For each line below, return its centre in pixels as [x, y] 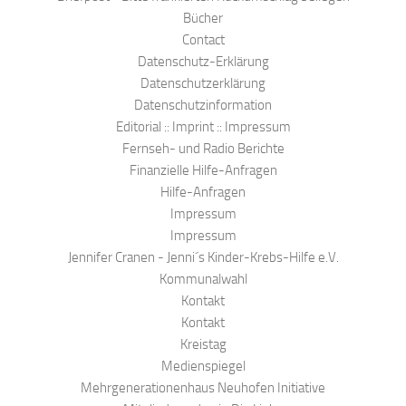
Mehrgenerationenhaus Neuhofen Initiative [203, 388]
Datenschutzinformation [203, 106]
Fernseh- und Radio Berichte [203, 149]
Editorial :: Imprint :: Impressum [203, 127]
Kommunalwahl [203, 280]
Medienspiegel [203, 367]
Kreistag [203, 345]
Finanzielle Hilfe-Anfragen [203, 171]
